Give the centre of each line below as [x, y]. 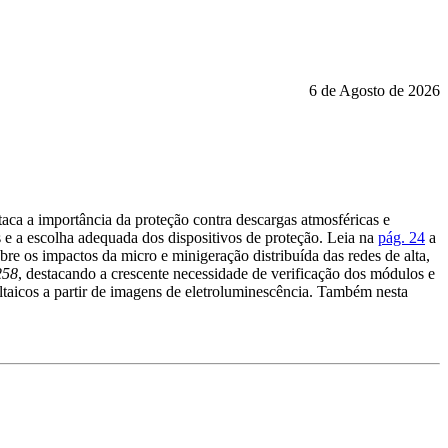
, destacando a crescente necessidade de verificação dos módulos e [226, 273]
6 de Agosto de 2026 [374, 90]
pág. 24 [401, 237]
